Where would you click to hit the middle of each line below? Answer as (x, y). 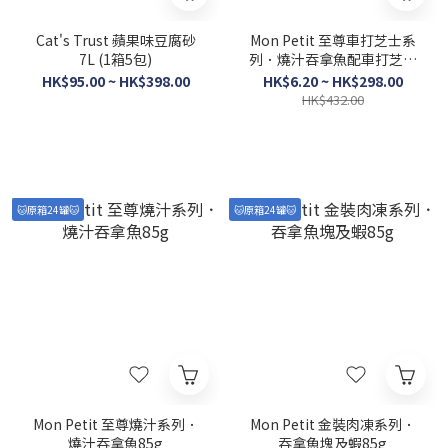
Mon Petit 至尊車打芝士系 (332, 40)
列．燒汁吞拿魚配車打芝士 (332, 59)
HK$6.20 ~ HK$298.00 (332, 81)
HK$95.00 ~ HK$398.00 (115, 81)
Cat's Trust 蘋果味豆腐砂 (115, 40)
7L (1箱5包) (115, 59)
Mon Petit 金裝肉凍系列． (332, 424)
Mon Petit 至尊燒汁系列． (115, 424)
